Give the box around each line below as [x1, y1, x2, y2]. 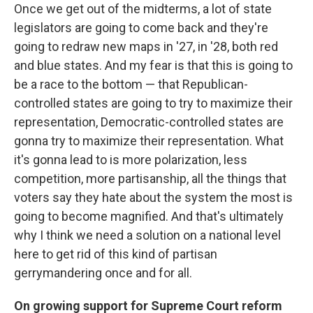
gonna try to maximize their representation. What [14, 133, 284, 148]
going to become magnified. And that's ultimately [14, 208, 284, 224]
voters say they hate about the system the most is [14, 189, 293, 205]
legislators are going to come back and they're [14, 20, 268, 35]
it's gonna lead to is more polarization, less [14, 152, 247, 167]
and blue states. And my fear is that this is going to [14, 57, 293, 73]
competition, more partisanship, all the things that [14, 170, 286, 186]
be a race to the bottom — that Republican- [14, 76, 248, 92]
